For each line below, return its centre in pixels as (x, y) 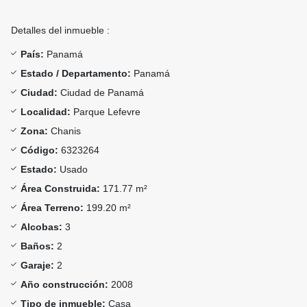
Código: (39, 150)
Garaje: (37, 266)
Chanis (64, 131)
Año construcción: (64, 285)
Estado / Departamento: (76, 74)
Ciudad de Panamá (101, 93)
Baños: (37, 246)
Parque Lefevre (106, 112)
